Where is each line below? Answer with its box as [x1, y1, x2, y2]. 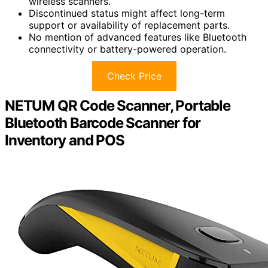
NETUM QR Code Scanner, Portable [5, 97, 230, 115]
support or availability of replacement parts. [29, 19, 230, 32]
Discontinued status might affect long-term [29, 7, 225, 20]
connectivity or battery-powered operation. [29, 43, 226, 56]
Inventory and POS [5, 132, 124, 150]
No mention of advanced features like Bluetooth [29, 31, 246, 44]
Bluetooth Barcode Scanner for [5, 114, 201, 132]
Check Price [106, 70, 162, 83]
